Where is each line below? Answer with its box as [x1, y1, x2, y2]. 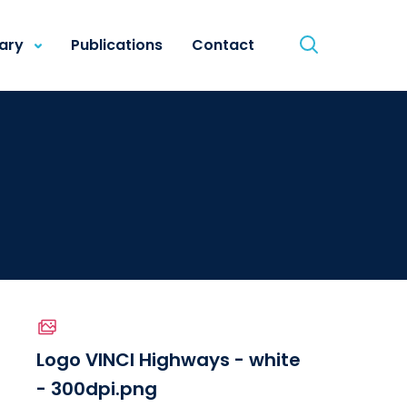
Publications [71, 35, 163, 55]
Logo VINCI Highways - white [36, 347, 301, 372]
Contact [192, 35, 254, 55]
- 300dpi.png [36, 376, 157, 402]
